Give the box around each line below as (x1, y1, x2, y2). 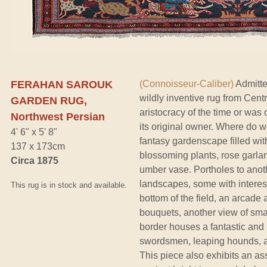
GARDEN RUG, (11, 94, 87, 107)
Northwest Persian (11, 110, 105, 123)
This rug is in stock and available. (11, 180, 127, 190)
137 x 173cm (11, 141, 65, 151)
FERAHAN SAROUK (11, 78, 113, 91)
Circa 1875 (11, 155, 58, 166)
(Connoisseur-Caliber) (139, 78, 234, 89)
